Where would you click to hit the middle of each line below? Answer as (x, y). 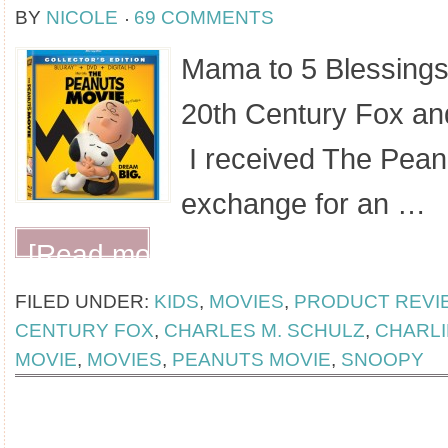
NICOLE (82, 17)
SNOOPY (382, 359)
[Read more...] (118, 254)
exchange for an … (303, 204)
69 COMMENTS (204, 17)
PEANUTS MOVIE (251, 359)
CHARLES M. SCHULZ (264, 330)
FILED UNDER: (84, 301)
